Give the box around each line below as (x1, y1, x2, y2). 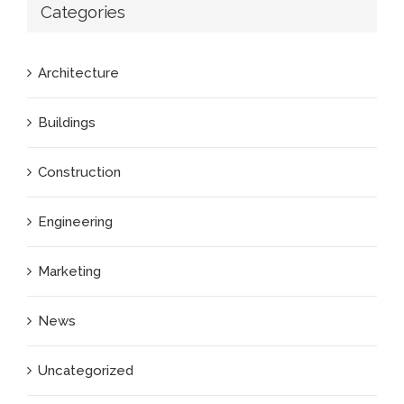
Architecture (38, 64, 119, 81)
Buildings (38, 114, 96, 131)
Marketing (38, 262, 101, 280)
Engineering (38, 213, 113, 230)
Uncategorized (38, 362, 133, 379)
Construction (38, 163, 121, 180)
